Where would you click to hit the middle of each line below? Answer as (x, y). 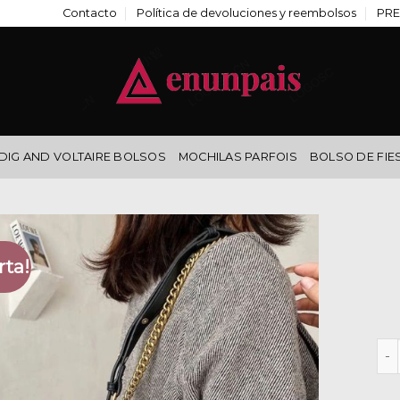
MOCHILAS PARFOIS (237, 157)
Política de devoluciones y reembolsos (247, 13)
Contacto (89, 13)
